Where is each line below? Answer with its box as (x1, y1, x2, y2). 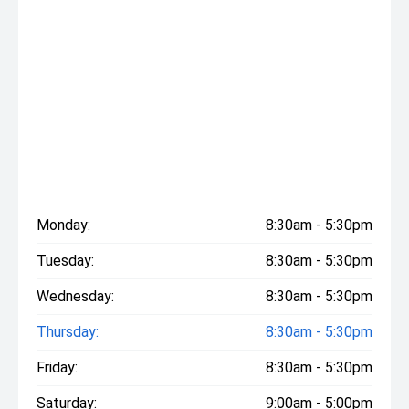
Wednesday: (37, 287, 114, 305)
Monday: (37, 215, 90, 234)
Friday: (37, 358, 78, 376)
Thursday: (37, 322, 99, 341)
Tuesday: (37, 251, 94, 269)
